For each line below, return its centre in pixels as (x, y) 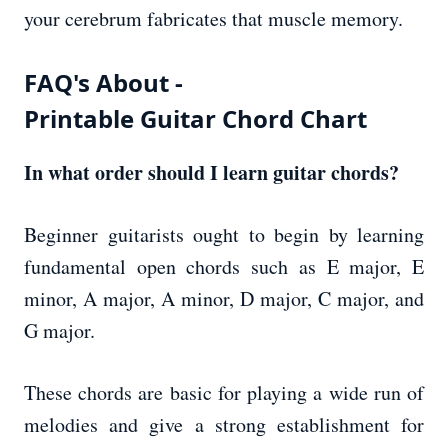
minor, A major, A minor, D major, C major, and (224, 299)
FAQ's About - (103, 83)
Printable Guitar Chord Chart (195, 119)
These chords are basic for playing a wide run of (224, 393)
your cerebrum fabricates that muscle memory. (213, 19)
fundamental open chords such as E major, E (224, 267)
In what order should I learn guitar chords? (211, 173)
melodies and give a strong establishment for (224, 425)
